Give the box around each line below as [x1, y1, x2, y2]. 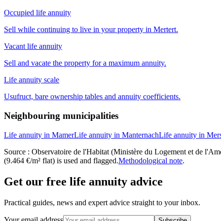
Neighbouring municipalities [4, 110, 118, 121]
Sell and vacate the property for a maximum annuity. [4, 59, 166, 68]
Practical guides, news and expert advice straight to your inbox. [4, 198, 200, 207]
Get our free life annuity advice [4, 175, 163, 188]
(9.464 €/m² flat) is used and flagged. [4, 156, 118, 165]
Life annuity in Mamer [4, 130, 74, 139]
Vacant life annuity [4, 42, 62, 51]
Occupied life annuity [4, 8, 71, 17]
